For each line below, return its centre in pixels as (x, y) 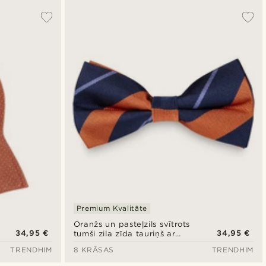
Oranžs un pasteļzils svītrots (132, 224)
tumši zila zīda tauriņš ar (124, 234)
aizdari (88, 243)
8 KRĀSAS (94, 250)
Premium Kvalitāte (112, 208)
